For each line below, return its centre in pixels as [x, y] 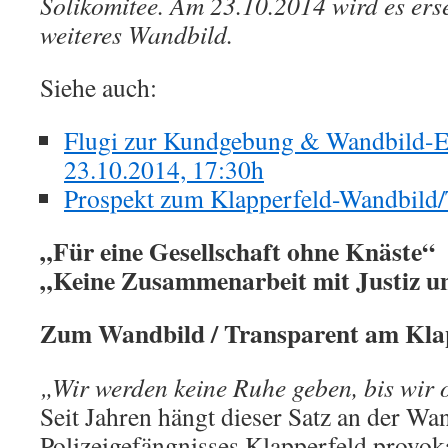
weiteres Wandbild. [136, 34]
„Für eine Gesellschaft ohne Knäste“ [237, 251]
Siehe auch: [98, 87]
